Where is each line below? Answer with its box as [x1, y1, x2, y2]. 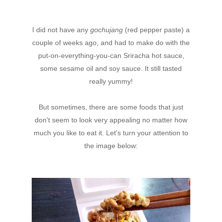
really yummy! [89, 77, 133, 85]
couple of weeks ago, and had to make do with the [32, 38, 190, 47]
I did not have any [32, 25, 90, 34]
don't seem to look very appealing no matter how [35, 115, 187, 124]
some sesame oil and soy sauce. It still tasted [40, 64, 182, 72]
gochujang [90, 25, 123, 34]
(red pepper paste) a [123, 25, 190, 34]
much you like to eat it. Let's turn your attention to [34, 128, 188, 137]
